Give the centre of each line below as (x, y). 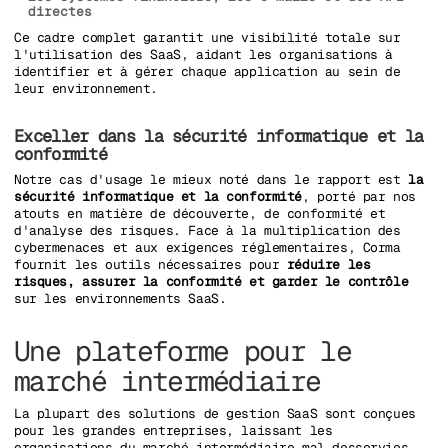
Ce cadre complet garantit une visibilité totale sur (207, 38)
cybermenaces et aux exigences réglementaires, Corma (207, 248)
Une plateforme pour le (183, 351)
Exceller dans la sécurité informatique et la (219, 135)
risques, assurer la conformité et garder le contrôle (211, 282)
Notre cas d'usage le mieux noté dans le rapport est (211, 180)
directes (60, 12)
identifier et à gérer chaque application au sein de (207, 72)
